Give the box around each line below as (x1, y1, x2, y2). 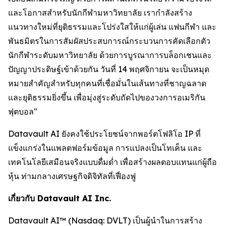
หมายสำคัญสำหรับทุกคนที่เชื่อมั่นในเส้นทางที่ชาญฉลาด (8, 78, 206, 88)
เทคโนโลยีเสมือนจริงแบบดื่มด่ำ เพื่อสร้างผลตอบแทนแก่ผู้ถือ (8, 157, 217, 167)
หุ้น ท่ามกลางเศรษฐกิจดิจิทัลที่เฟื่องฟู (8, 171, 136, 181)
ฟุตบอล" (8, 106, 37, 117)
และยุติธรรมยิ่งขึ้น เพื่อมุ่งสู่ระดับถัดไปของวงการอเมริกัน (8, 92, 205, 102)
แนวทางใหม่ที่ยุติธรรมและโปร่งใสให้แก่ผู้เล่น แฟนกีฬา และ (8, 22, 216, 32)
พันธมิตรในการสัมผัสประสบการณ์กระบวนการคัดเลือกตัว (8, 36, 210, 46)
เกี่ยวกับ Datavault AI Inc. (8, 193, 111, 203)
